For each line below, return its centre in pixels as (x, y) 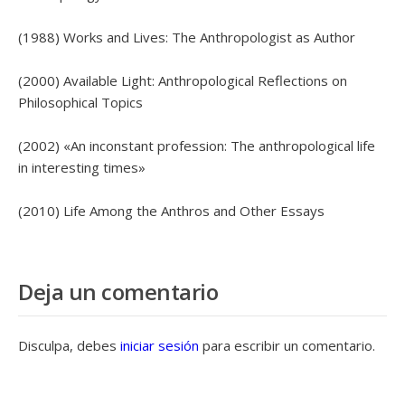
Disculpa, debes (69, 345)
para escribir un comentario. (287, 345)
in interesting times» (82, 167)
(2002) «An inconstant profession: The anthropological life (197, 146)
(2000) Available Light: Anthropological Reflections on (183, 80)
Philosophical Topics (80, 102)
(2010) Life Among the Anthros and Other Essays (171, 211)
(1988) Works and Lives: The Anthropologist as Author (187, 37)
